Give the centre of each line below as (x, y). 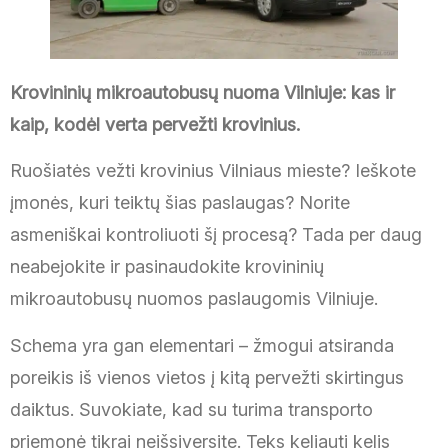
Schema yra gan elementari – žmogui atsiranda (202, 345)
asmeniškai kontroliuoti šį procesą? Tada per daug (216, 235)
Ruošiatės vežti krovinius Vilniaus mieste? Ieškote (213, 171)
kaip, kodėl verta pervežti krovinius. (155, 124)
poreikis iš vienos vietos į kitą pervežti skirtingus (207, 377)
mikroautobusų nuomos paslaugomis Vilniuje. (194, 299)
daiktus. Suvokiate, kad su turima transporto (191, 409)
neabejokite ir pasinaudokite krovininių (167, 267)
